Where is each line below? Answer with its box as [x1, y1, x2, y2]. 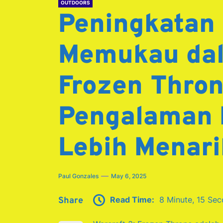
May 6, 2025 [111, 172, 146, 180]
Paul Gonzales [58, 172, 99, 180]
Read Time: [110, 194, 154, 205]
